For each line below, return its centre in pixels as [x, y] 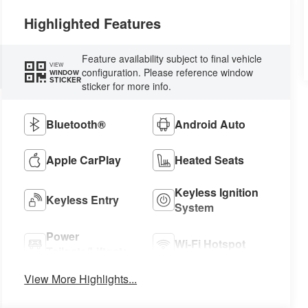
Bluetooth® [76, 124]
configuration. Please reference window [168, 73]
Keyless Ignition [217, 192]
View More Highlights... [81, 279]
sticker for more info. [127, 86]
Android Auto [210, 124]
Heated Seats [210, 160]
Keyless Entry [83, 200]
